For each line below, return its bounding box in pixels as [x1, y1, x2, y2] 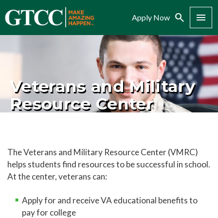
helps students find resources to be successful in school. [7, 159, 210, 169]
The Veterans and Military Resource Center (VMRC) [7, 147, 198, 157]
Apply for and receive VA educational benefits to [22, 195, 198, 205]
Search [174, 11, 185, 24]
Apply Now [132, 13, 170, 22]
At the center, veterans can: [7, 171, 107, 182]
